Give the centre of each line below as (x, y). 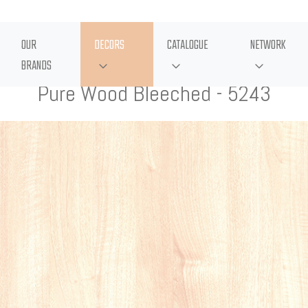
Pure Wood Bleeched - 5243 (154, 93)
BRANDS (37, 66)
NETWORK (268, 46)
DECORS (110, 46)
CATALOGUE (188, 46)
